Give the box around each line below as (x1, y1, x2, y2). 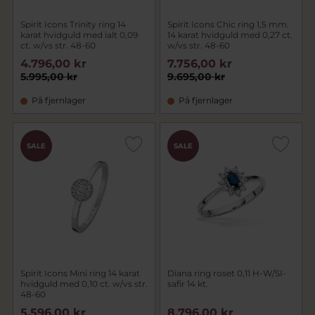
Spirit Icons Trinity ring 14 (20, 19, 126, 30)
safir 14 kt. (167, 278, 208, 289)
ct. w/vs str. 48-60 (20, 40, 96, 51)
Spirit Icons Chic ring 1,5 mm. (167, 19, 289, 30)
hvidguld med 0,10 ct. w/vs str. (20, 278, 148, 289)
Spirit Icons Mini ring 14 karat (20, 268, 140, 278)
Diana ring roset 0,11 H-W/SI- (167, 268, 286, 278)
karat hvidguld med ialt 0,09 (20, 30, 138, 40)
